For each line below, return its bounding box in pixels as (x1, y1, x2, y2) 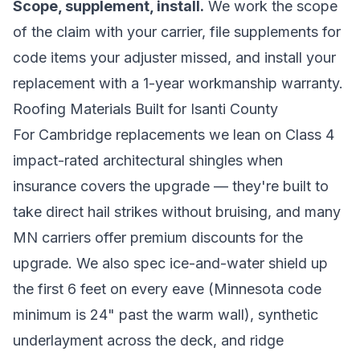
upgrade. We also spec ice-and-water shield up (13, 255, 328, 272)
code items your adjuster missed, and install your (13, 49, 336, 66)
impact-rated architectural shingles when (13, 152, 283, 169)
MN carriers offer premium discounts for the (13, 229, 303, 246)
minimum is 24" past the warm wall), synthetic (13, 306, 318, 323)
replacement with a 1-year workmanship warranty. (13, 75, 343, 92)
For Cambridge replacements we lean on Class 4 (13, 126, 334, 143)
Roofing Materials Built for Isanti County (13, 100, 278, 117)
